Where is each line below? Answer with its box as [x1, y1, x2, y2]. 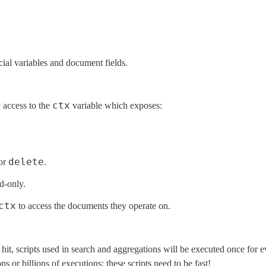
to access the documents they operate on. [16, 201, 170, 211]
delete [8, 156, 44, 168]
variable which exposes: [70, 100, 162, 111]
